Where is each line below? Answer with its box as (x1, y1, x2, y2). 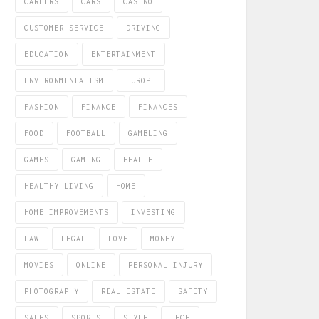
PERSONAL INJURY (128, 261, 203, 269)
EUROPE (126, 76, 156, 85)
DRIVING (126, 23, 161, 32)
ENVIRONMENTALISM (24, 76, 104, 85)
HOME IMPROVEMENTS (24, 208, 109, 216)
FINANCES (138, 103, 178, 111)
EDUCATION (24, 50, 69, 58)
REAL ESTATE (101, 287, 156, 296)
